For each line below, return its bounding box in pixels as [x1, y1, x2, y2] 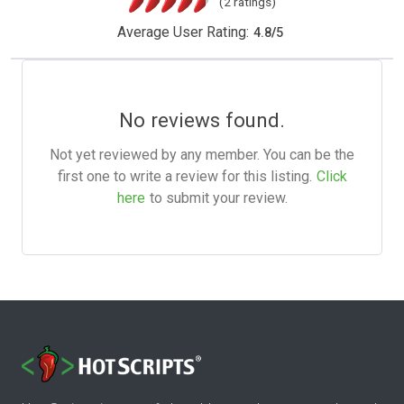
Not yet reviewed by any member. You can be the [50, 146, 354, 164]
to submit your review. [149, 189, 288, 207]
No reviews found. [119, 108, 285, 133]
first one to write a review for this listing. [57, 168, 312, 186]
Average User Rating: [116, 23, 249, 41]
